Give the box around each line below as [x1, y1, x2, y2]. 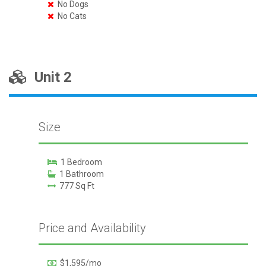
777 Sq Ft [55, 181, 94, 191]
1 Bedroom [56, 157, 102, 167]
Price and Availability [38, 221, 146, 235]
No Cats [53, 11, 87, 21]
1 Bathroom [55, 169, 104, 179]
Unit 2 [27, 69, 72, 85]
